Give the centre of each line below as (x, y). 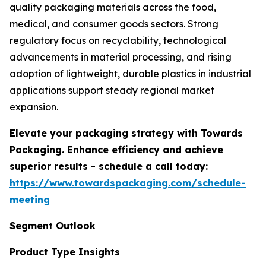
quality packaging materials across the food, (113, 7)
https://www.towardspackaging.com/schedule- (128, 183)
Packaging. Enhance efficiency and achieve (116, 150)
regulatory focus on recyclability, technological (118, 41)
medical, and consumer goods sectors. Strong (114, 24)
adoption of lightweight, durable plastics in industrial (130, 74)
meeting (30, 200)
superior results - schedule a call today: (109, 167)
